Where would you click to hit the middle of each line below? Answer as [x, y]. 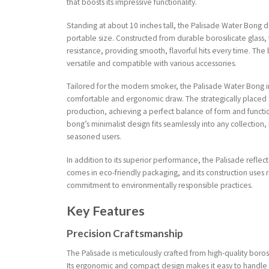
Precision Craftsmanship [125, 234]
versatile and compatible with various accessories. [152, 63]
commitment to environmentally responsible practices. [160, 185]
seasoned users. [94, 137]
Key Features [106, 210]
